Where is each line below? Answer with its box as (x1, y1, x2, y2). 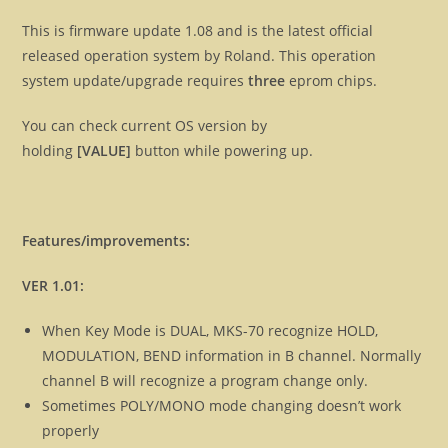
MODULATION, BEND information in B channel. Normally (42, 346, 422, 366)
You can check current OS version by (22, 116, 268, 136)
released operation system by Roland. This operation (22, 46, 377, 66)
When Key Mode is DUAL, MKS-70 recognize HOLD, (42, 321, 379, 341)
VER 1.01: (22, 276, 85, 296)
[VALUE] (77, 141, 136, 161)
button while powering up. (135, 141, 314, 161)
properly (42, 421, 100, 441)
